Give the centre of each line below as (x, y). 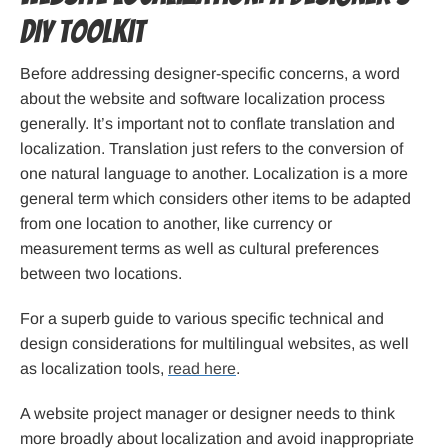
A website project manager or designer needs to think (207, 414)
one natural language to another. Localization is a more (214, 174)
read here (202, 369)
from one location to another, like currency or (176, 224)
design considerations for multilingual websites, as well (214, 344)
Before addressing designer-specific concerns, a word (210, 74)
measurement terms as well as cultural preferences (199, 249)
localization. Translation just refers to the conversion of (211, 149)
